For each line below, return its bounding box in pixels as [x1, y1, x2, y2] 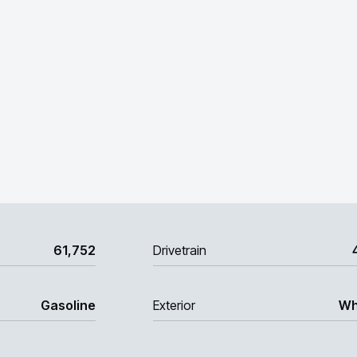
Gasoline [41, 297, 96, 313]
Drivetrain [153, 242, 206, 258]
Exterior [153, 297, 195, 313]
